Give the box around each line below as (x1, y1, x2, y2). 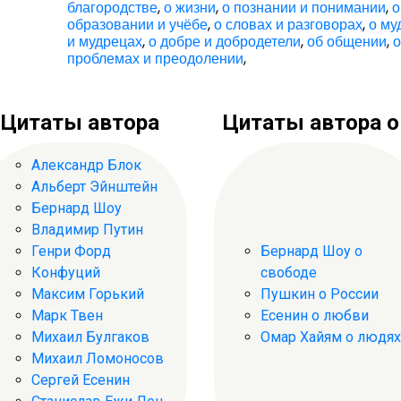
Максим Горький (31, 285, 144, 303)
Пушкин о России (260, 285, 379, 303)
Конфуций (31, 263, 100, 281)
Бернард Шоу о (260, 242, 363, 260)
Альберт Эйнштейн (31, 177, 158, 195)
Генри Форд (31, 242, 111, 260)
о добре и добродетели (149, 31, 302, 53)
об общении (307, 31, 388, 53)
